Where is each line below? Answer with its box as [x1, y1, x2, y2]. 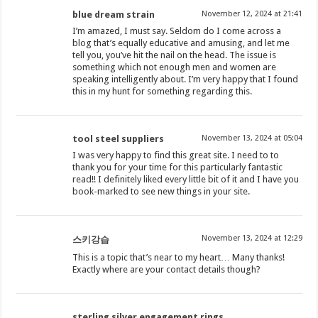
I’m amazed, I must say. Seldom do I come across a [72, 26, 282, 37]
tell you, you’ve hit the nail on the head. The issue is [72, 50, 277, 61]
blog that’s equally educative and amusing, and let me [72, 38, 290, 49]
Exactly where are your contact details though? [72, 264, 261, 275]
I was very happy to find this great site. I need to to [72, 150, 280, 161]
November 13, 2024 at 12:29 [201, 234, 302, 243]
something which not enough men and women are [72, 62, 277, 73]
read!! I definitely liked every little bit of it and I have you [72, 174, 300, 185]
